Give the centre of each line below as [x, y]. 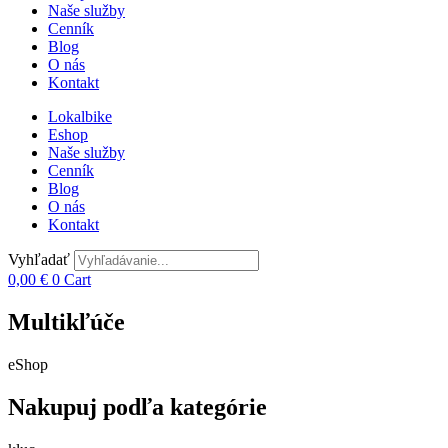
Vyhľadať [39, 259]
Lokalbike [80, 116]
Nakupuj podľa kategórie [137, 406]
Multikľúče [66, 321]
